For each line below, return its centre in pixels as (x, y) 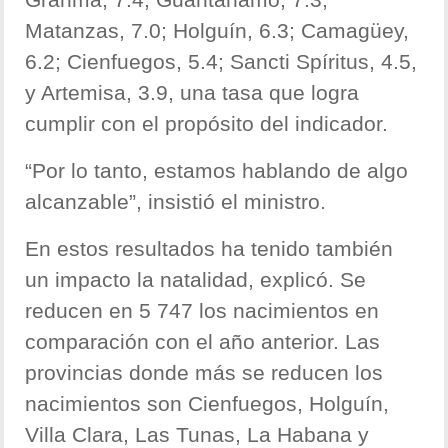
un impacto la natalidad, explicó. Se (196, 280)
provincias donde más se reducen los (204, 373)
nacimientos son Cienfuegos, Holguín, (207, 404)
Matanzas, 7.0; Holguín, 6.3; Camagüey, (217, 31)
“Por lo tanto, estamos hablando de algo (217, 171)
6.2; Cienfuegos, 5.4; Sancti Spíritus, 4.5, (221, 62)
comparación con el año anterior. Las (203, 342)
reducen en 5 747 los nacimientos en (202, 311)
